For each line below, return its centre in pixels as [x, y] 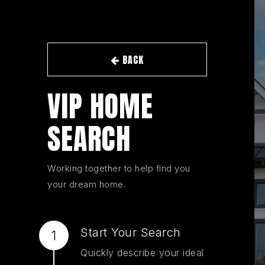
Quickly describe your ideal [142, 253]
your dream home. [86, 185]
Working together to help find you [119, 169]
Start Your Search [131, 233]
